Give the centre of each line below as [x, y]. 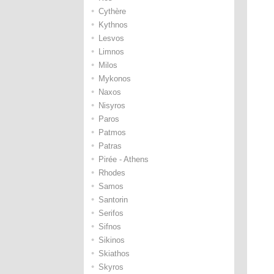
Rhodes [112, 173]
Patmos [112, 132]
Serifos [111, 213]
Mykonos [115, 79]
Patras [110, 146]
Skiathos [114, 254]
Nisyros [112, 106]
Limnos [111, 52]
